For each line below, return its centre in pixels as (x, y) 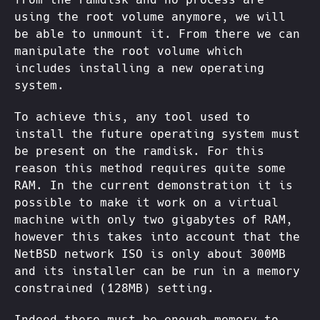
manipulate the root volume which (129, 51)
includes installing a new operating (139, 69)
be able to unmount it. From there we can (157, 34)
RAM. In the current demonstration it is (154, 186)
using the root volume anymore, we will (150, 17)
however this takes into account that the (157, 237)
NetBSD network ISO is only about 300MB (150, 254)
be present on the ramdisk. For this (139, 151)
